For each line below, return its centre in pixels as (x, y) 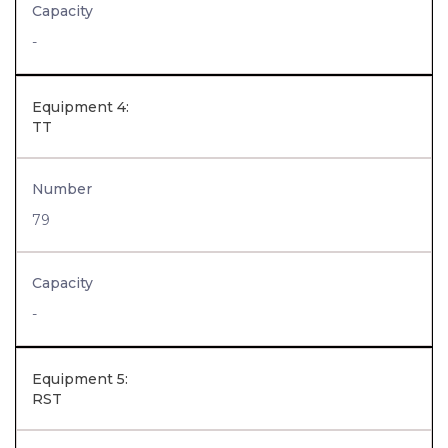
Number (62, 189)
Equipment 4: (80, 107)
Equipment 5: (80, 379)
